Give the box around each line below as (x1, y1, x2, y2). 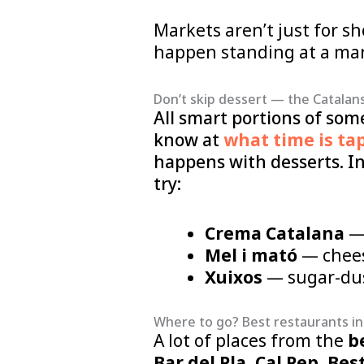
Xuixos (204, 265, 262, 288)
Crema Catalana (204, 221, 344, 245)
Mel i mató (204, 243, 297, 266)
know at (153, 128, 223, 151)
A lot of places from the (153, 329, 348, 353)
